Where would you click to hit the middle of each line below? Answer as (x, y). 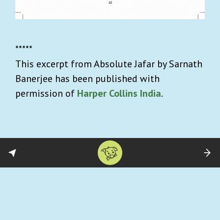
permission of (46, 94)
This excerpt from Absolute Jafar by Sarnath (109, 64)
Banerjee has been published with (87, 79)
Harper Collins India (119, 94)
